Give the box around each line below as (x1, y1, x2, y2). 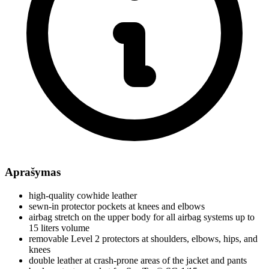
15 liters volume (29, 223, 89, 234)
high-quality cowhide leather (29, 190, 137, 201)
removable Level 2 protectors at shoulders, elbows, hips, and (29, 234, 258, 244)
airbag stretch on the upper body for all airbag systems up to (29, 212, 255, 223)
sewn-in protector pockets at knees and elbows (29, 201, 205, 212)
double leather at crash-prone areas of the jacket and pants (29, 255, 247, 266)
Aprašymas (5, 166, 61, 179)
